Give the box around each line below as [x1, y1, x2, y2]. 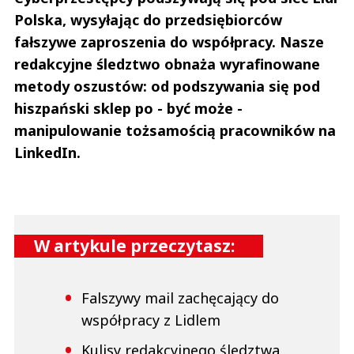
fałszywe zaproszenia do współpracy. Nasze [14, 32, 324, 51]
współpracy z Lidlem [81, 310, 220, 330]
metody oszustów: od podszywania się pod [14, 76, 320, 96]
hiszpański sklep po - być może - [14, 98, 243, 118]
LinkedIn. [14, 142, 81, 162]
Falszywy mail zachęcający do [81, 288, 279, 307]
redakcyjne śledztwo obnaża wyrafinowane [14, 54, 320, 73]
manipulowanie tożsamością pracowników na [14, 120, 336, 140]
